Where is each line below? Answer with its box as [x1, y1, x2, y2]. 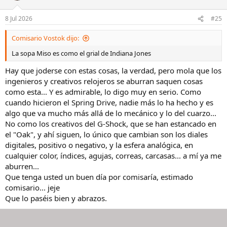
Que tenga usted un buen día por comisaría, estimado [5, 171, 193, 182]
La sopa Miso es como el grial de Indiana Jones [12, 49, 151, 58]
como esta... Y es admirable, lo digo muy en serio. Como [5, 86, 201, 97]
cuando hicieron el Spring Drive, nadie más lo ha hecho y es [5, 97, 213, 107]
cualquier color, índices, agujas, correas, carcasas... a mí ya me [5, 150, 221, 161]
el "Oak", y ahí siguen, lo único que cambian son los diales [5, 129, 208, 139]
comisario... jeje [5, 182, 60, 193]
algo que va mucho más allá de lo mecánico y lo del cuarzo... [5, 107, 216, 118]
